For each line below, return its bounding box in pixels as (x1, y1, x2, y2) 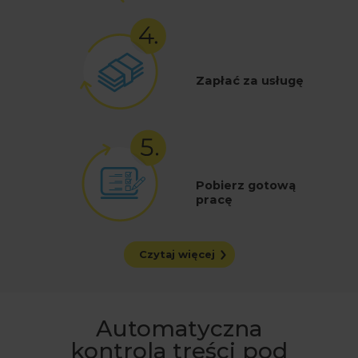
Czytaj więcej (139, 248, 215, 261)
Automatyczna (96, 315, 262, 343)
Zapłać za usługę (196, 74, 304, 89)
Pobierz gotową (196, 178, 296, 193)
